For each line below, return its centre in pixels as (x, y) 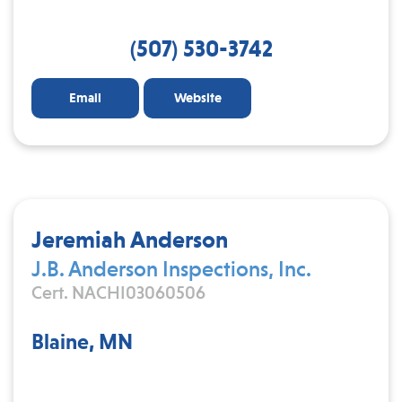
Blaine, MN (82, 341)
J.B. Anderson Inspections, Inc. (171, 269)
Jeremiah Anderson (130, 239)
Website (197, 97)
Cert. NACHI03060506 (118, 293)
